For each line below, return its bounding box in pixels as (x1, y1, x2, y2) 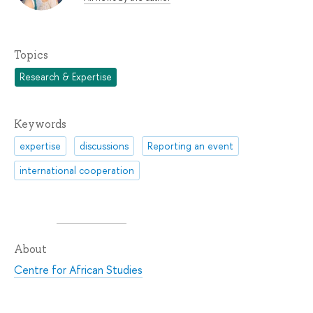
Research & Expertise (20, 70, 112, 84)
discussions (80, 138, 129, 152)
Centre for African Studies (14, 262, 143, 278)
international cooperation (20, 163, 135, 177)
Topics (14, 48, 48, 63)
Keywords (14, 116, 66, 131)
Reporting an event (147, 138, 234, 152)
